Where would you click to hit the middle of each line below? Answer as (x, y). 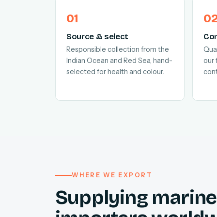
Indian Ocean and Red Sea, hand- (119, 61)
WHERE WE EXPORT (112, 175)
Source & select (97, 37)
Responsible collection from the (118, 50)
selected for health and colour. (115, 72)
